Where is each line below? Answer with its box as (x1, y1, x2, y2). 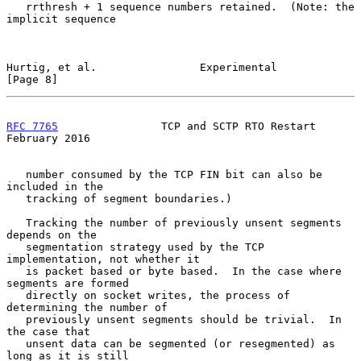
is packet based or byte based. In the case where (6, 264, 26, 277)
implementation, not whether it (6, 252, 200, 265)
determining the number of (6, 301, 168, 313)
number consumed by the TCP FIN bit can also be (6, 168, 26, 180)
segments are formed (6, 276, 129, 289)
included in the (6, 180, 103, 193)
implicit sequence (6, 12, 116, 25)
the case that (6, 325, 90, 338)
